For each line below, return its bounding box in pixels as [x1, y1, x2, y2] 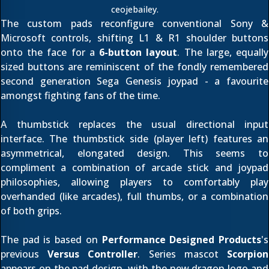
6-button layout [99, 46, 178, 59]
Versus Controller [47, 247, 138, 261]
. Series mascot [138, 247, 228, 261]
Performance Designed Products [101, 233, 262, 246]
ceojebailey [110, 4, 157, 15]
